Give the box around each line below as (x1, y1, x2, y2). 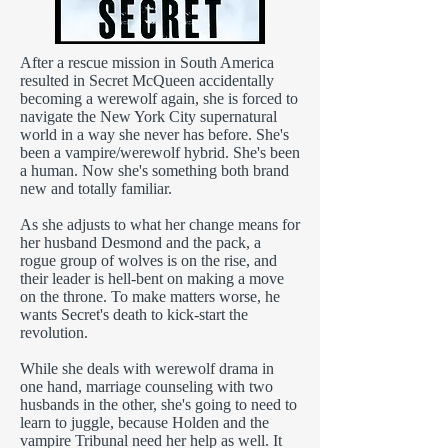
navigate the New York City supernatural (20, 108, 277, 125)
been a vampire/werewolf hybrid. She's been (20, 144, 300, 161)
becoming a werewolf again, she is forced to (20, 90, 298, 107)
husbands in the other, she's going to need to (20, 396, 297, 413)
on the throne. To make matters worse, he (20, 288, 280, 305)
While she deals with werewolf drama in (20, 360, 274, 377)
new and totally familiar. (20, 180, 172, 197)
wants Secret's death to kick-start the (20, 306, 248, 323)
